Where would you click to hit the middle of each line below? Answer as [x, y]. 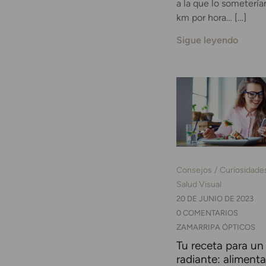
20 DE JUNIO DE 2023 [215, 198]
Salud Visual [199, 184]
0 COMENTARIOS [207, 213]
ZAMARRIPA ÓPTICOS [216, 227]
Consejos [194, 170]
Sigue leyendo [207, 40]
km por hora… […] [211, 17]
